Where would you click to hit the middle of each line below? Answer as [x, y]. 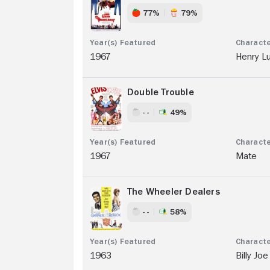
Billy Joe [252, 255]
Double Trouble [161, 92]
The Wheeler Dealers [174, 191]
